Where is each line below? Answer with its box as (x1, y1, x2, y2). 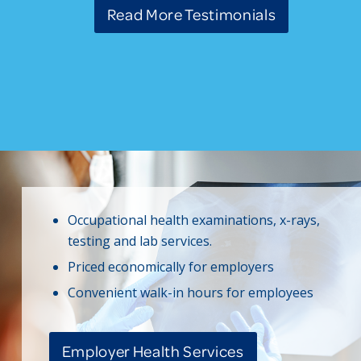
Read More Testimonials (106, 2, 276, 25)
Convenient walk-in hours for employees (67, 284, 313, 302)
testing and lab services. (67, 232, 212, 251)
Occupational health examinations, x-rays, (67, 211, 320, 230)
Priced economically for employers (67, 258, 274, 276)
